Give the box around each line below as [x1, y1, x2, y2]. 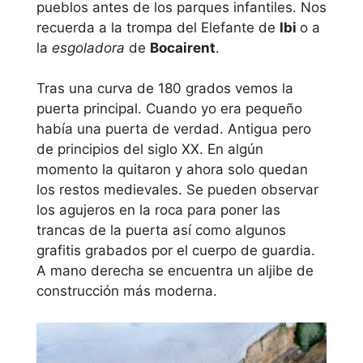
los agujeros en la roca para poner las [36, 202, 280, 219]
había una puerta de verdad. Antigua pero [36, 121, 311, 138]
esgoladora [52, 39, 125, 56]
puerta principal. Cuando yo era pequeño [36, 100, 302, 117]
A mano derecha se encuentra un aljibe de [36, 263, 314, 280]
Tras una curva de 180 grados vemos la [36, 80, 293, 97]
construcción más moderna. [36, 283, 217, 300]
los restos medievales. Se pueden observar [36, 181, 318, 199]
